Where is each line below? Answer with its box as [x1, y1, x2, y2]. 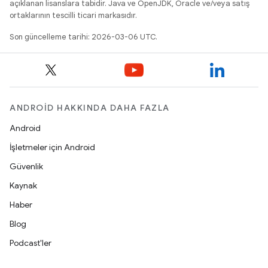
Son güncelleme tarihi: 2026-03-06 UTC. [10, 32, 157, 42]
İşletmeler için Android [10, 142, 95, 153]
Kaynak [10, 180, 37, 191]
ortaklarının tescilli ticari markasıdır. [10, 10, 137, 21]
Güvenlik [10, 161, 43, 172]
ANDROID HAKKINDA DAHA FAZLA [10, 102, 170, 114]
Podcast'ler [10, 237, 51, 249]
